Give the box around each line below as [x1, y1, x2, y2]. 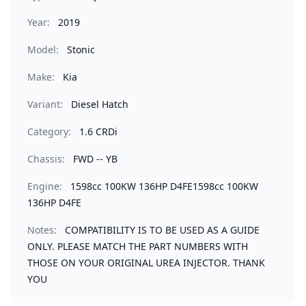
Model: [27, 43, 59, 56]
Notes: [27, 223, 57, 236]
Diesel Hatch [71, 98, 128, 111]
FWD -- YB [73, 152, 117, 165]
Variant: [27, 98, 63, 111]
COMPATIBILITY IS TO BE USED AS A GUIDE [65, 223, 260, 236]
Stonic [67, 43, 95, 56]
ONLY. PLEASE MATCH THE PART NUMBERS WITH [27, 240, 248, 253]
